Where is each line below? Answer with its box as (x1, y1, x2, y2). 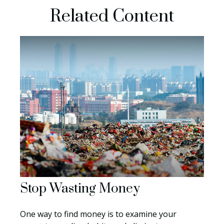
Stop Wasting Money (20, 180, 140, 197)
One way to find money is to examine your (20, 208, 176, 220)
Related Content (49, 5, 174, 27)
